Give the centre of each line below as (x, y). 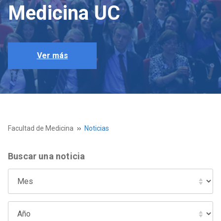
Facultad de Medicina (41, 128)
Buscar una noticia (47, 156)
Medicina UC (64, 13)
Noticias (97, 128)
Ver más (52, 55)
